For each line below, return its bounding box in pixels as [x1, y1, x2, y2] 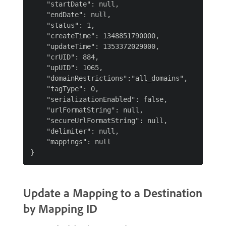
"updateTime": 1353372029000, [30, 42, 159, 50]
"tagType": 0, [30, 85, 99, 93]
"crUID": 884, [30, 53, 99, 61]
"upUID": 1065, [30, 64, 103, 72]
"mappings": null [30, 138, 111, 146]
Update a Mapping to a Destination [23, 185, 202, 200]
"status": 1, [30, 21, 95, 29]
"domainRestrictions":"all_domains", [30, 74, 188, 82]
